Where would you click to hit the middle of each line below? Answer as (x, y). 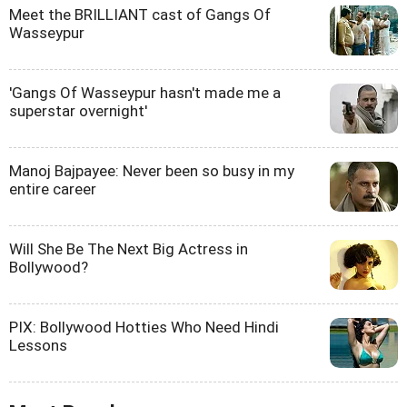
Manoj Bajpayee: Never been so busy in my (152, 171)
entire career (53, 189)
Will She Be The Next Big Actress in (129, 249)
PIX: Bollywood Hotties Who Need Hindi (144, 328)
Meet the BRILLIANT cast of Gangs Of (140, 15)
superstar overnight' (78, 111)
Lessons (38, 346)
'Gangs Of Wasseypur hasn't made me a (145, 93)
